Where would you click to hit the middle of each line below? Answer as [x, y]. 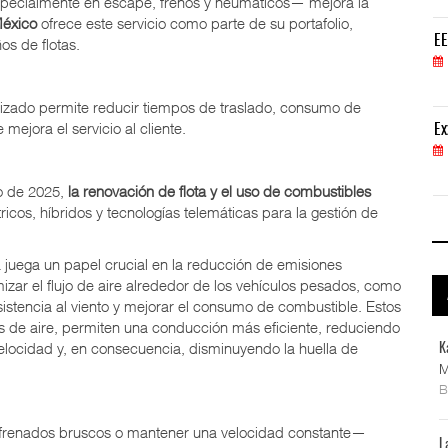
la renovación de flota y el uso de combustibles [219, 190]
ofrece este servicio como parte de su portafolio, [195, 22]
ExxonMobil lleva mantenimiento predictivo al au [200, 130]
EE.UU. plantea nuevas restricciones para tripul [195, 41]
